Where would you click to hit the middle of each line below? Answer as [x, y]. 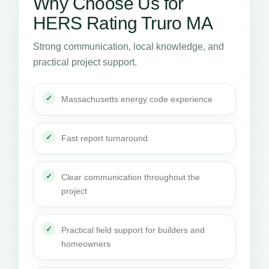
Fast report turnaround [104, 138]
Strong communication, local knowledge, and [128, 47]
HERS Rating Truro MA [123, 23]
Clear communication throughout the [131, 177]
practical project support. [85, 62]
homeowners [86, 244]
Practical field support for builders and [133, 230]
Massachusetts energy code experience [137, 99]
